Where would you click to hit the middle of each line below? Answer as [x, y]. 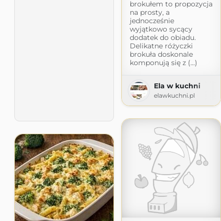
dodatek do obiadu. [163, 38]
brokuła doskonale [161, 55]
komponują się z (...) [163, 63]
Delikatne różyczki [161, 46]
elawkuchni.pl [174, 96]
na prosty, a [149, 13]
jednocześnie [152, 21]
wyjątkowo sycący [161, 29]
